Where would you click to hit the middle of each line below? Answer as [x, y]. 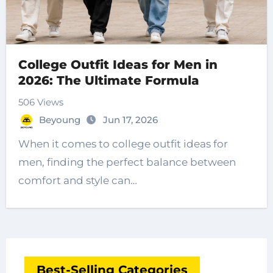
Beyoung [61, 120]
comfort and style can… [77, 181]
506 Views [41, 102]
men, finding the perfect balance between [127, 162]
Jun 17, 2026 [130, 120]
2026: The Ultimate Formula [108, 81]
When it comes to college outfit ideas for [123, 144]
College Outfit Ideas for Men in [118, 65]
